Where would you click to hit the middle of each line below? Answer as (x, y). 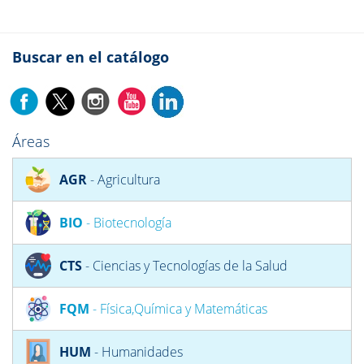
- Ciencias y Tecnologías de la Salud (185, 265)
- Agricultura (123, 179)
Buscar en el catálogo (91, 56)
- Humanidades (137, 351)
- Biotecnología (127, 222)
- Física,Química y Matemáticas (178, 308)
